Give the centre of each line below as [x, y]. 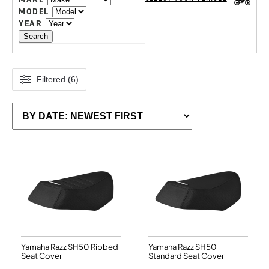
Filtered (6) [58, 79]
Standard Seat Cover [186, 255]
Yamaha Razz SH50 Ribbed [70, 246]
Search [36, 36]
